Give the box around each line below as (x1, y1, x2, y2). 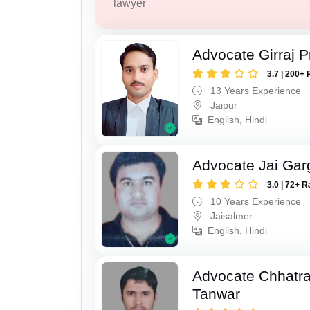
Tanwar (192, 286, 241, 302)
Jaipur (208, 100, 238, 111)
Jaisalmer (208, 210, 253, 222)
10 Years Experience (208, 196, 302, 208)
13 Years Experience (208, 85, 302, 97)
